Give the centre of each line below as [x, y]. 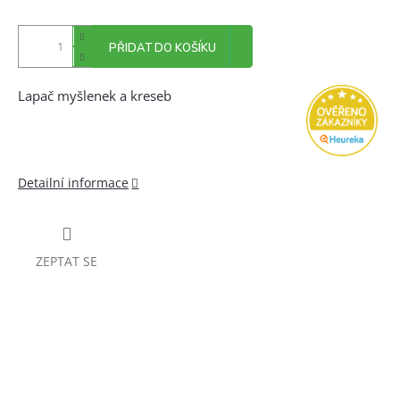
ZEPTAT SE [67, 261]
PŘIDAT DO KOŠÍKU [162, 48]
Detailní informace [73, 183]
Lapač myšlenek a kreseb [95, 96]
